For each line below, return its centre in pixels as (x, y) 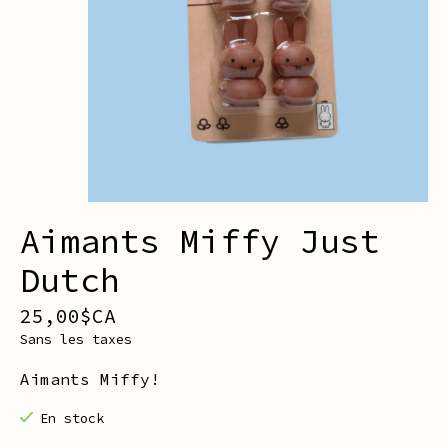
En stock (71, 419)
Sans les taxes (76, 340)
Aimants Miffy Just (200, 241)
